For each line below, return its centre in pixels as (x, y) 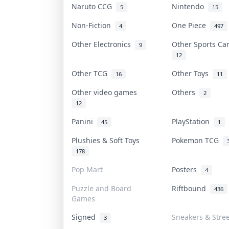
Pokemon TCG (197, 140)
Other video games (106, 92)
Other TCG (91, 73)
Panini (84, 121)
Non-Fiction (93, 25)
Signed (85, 217)
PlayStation (192, 121)
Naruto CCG (94, 6)
